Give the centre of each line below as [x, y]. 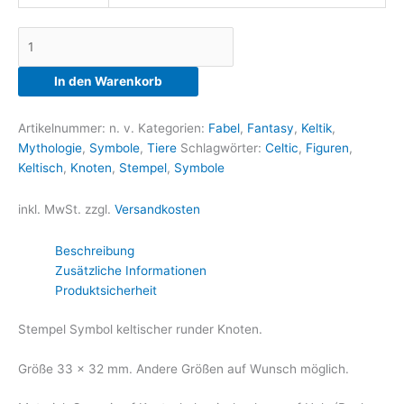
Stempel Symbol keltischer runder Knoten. [140, 329]
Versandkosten [157, 210]
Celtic [282, 148]
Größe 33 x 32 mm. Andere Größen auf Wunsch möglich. [184, 368]
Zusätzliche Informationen [131, 271]
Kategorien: [173, 129]
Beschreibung [95, 251]
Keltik [317, 129]
